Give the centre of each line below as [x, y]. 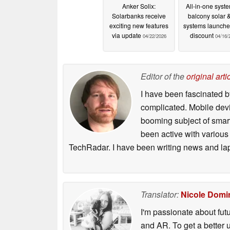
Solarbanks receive [139, 16]
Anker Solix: [139, 6]
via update [127, 35]
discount [203, 35]
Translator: [160, 194]
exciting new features [139, 26]
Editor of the [164, 76]
